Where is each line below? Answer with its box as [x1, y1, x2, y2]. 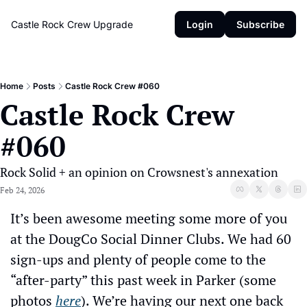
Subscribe [236, 19, 284, 30]
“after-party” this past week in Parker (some [10, 271, 276, 289]
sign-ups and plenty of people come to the [10, 250, 266, 269]
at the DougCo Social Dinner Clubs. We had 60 [10, 230, 291, 248]
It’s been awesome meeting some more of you [10, 209, 287, 228]
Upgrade [93, 19, 133, 30]
